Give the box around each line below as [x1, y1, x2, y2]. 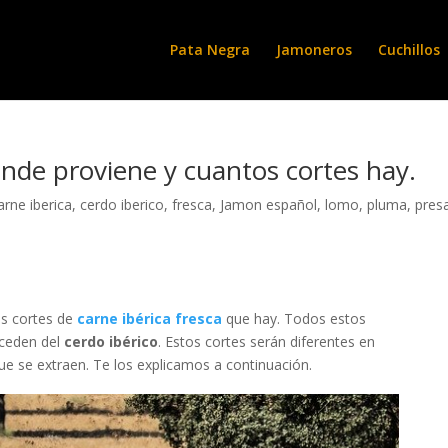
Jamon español [220, 195, 318, 214]
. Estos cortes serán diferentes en [157, 332, 375, 352]
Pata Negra [170, 40, 250, 59]
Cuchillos [378, 40, 440, 59]
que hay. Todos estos [221, 309, 366, 329]
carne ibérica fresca [76, 309, 222, 329]
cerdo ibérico [63, 332, 158, 352]
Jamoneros [276, 40, 352, 59]
